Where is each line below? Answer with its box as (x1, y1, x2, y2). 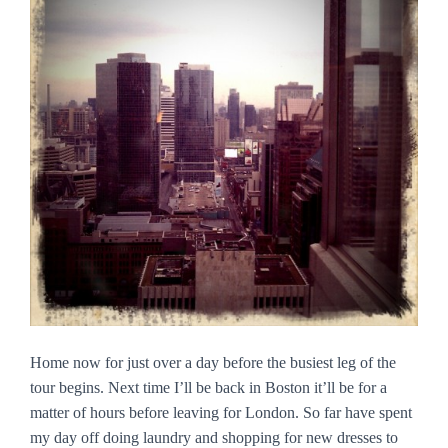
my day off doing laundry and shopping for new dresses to (30, 429, 398, 446)
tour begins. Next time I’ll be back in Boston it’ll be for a (30, 379, 387, 396)
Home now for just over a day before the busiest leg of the (30, 354, 396, 371)
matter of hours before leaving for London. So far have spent (30, 404, 412, 421)
